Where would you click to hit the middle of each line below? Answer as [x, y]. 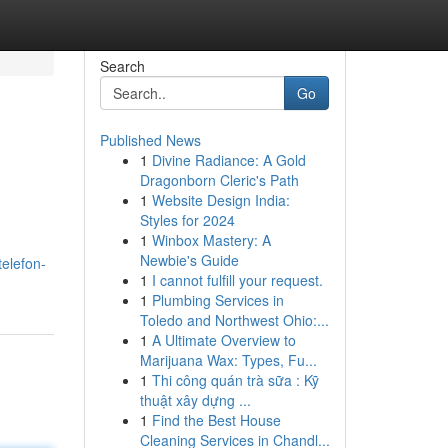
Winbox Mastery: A [211, 240]
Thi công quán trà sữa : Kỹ [235, 380]
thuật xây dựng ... [195, 400]
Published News [150, 140]
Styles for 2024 [187, 220]
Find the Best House [216, 420]
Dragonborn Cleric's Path [219, 180]
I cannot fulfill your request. [237, 280]
